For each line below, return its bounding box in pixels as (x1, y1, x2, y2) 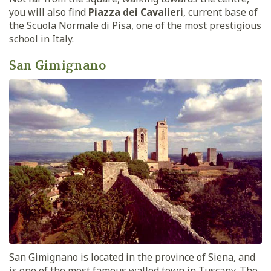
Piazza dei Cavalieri (88, 5, 183, 19)
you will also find (9, 5, 88, 19)
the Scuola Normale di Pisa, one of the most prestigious (9, 18, 261, 32)
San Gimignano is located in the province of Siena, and (9, 250, 255, 264)
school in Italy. (9, 31, 74, 45)
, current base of (183, 5, 258, 19)
